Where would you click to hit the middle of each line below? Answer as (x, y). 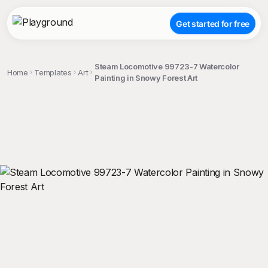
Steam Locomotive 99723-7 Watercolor (167, 66)
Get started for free (213, 23)
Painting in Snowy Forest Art (146, 78)
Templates (53, 72)
